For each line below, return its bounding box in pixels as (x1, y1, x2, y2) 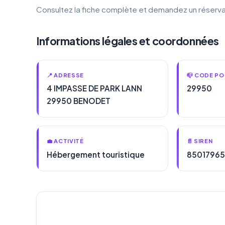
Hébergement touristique (47, 150, 145, 160)
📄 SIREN (186, 137, 213, 145)
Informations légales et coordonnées (36, 34, 219, 48)
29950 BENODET (47, 96, 110, 106)
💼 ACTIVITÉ (47, 137, 84, 145)
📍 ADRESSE (47, 71, 84, 78)
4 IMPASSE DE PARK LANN (47, 83, 142, 93)
